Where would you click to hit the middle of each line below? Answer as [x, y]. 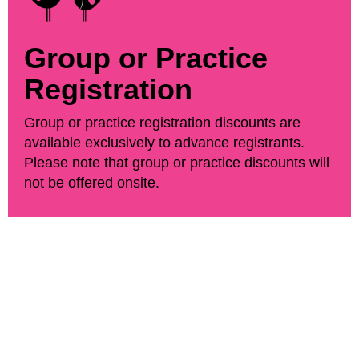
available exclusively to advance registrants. [164, 142]
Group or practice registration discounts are [162, 122]
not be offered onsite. [92, 182]
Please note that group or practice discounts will [177, 162]
